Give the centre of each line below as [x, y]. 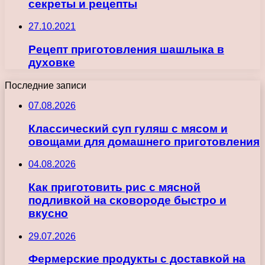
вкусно [48, 213]
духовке [52, 63]
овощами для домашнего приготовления [144, 141]
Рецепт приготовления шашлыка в [126, 50]
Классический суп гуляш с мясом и [128, 128]
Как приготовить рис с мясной [114, 187]
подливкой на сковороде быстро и [127, 200]
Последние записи [46, 85]
